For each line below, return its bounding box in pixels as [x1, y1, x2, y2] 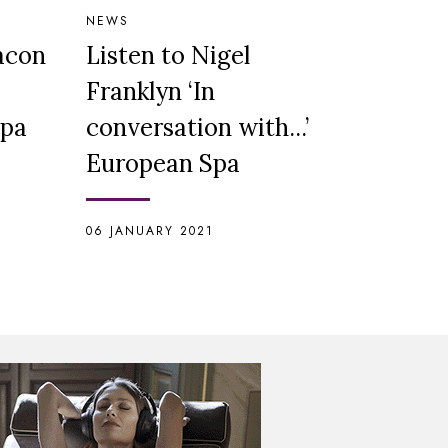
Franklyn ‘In [86, 76, 215, 108]
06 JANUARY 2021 [86, 222, 214, 241]
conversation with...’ [86, 112, 309, 144]
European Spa [86, 148, 240, 180]
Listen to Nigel [86, 40, 250, 72]
